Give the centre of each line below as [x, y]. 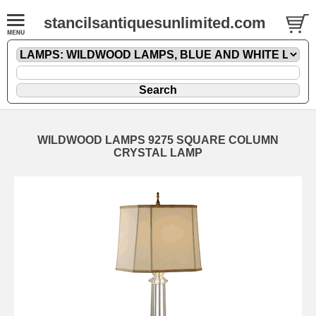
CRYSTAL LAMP [158, 152]
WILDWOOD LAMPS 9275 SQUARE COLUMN [158, 140]
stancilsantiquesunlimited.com [155, 23]
